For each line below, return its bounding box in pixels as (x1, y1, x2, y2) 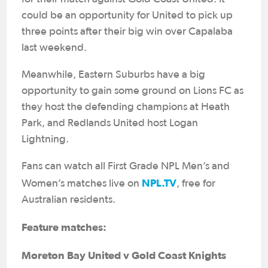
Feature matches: (22, 221, 106, 233)
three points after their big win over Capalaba (22, 26, 233, 37)
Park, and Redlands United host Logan (22, 118, 198, 129)
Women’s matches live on (22, 178, 142, 189)
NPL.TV (142, 176, 176, 189)
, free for (176, 178, 215, 189)
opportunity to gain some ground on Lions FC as (22, 86, 243, 96)
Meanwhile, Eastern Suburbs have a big (22, 69, 205, 80)
